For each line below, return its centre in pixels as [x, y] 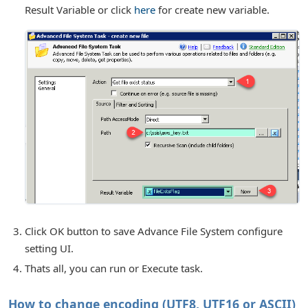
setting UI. [49, 248]
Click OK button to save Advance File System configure [154, 231]
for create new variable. [212, 10]
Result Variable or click [79, 10]
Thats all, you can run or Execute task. [114, 268]
